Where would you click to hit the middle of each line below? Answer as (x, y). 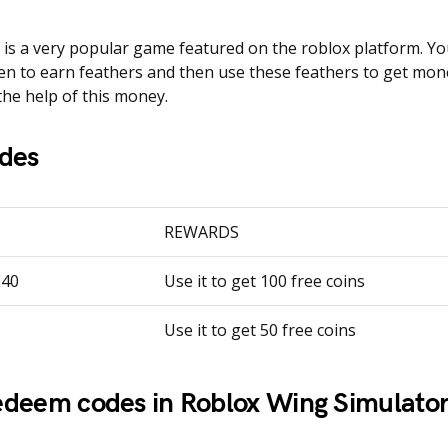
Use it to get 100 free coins (264, 281)
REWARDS (201, 232)
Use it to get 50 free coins (260, 330)
